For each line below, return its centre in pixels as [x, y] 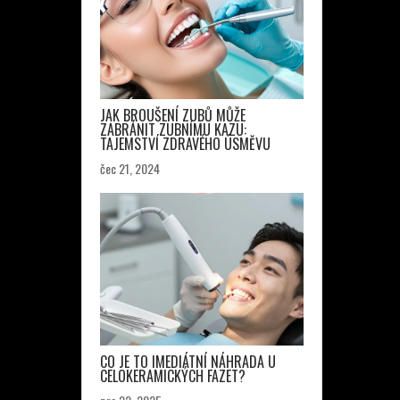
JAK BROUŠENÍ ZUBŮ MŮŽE [173, 115]
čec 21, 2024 [130, 168]
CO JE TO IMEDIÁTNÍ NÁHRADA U [188, 362]
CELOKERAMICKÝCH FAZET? [173, 376]
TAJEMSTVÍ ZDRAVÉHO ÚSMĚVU [185, 144]
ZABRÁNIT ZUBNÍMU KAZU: [173, 129]
